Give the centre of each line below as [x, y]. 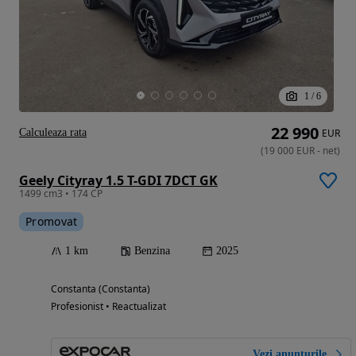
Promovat [52, 222]
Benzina [152, 251]
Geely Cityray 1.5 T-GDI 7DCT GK [118, 181]
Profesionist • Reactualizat [108, 307]
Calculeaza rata [53, 133]
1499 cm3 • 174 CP [61, 194]
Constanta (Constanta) [101, 289]
